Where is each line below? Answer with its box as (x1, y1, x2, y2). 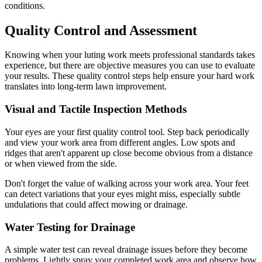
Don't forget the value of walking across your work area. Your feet (5, 178, 249, 188)
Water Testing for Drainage (5, 220, 135, 233)
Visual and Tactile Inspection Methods (5, 103, 187, 116)
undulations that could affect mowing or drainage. (5, 199, 188, 209)
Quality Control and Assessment (5, 22, 197, 38)
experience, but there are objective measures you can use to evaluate (5, 60, 255, 71)
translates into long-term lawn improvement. (5, 81, 167, 92)
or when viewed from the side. (5, 158, 117, 168)
